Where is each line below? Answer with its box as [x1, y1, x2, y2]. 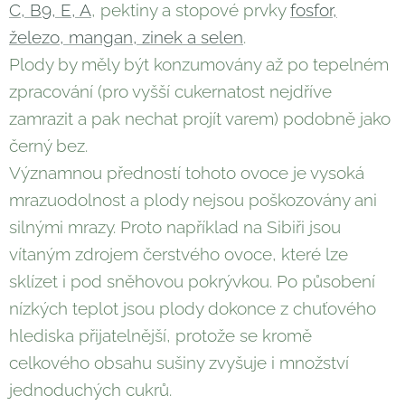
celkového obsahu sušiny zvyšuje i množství [9, 353, 349, 373]
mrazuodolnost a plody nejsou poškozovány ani [9, 190, 377, 211]
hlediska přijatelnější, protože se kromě [9, 325, 312, 346]
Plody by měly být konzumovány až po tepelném [9, 54, 389, 75]
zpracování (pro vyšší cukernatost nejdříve [9, 81, 332, 102]
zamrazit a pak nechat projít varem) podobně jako [9, 108, 391, 129]
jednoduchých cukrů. [9, 380, 172, 400]
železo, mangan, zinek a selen [9, 27, 243, 48]
